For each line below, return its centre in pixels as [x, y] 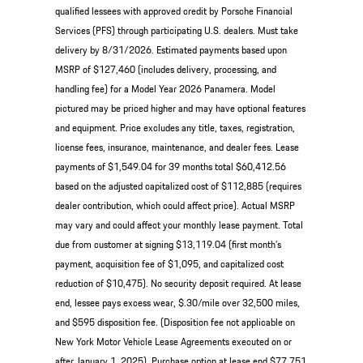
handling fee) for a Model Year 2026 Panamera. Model [165, 88]
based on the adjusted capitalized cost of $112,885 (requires [178, 186]
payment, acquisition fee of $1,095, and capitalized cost [169, 263]
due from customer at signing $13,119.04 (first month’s [168, 244]
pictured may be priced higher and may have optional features [180, 108]
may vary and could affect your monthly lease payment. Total [179, 224]
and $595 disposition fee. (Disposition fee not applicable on [175, 322]
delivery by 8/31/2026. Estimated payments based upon [171, 49]
